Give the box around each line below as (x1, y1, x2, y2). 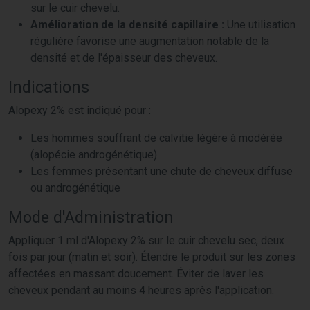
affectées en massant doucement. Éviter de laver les (8, 266, 264, 280)
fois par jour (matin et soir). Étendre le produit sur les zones (8, 250, 295, 264)
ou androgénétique (30, 181, 120, 194)
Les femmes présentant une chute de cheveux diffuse (30, 164, 293, 178)
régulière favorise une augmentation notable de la (30, 34, 269, 48)
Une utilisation (224, 17, 295, 31)
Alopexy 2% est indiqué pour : (8, 103, 151, 117)
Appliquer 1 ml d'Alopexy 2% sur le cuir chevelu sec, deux (8, 233, 284, 247)
